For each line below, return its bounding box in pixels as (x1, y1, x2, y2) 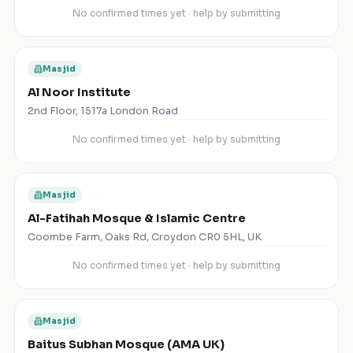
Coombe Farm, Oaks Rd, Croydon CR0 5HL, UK (28, 231, 262, 244)
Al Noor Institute (28, 85, 131, 100)
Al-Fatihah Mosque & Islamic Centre (28, 211, 246, 226)
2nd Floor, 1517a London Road (28, 105, 178, 118)
